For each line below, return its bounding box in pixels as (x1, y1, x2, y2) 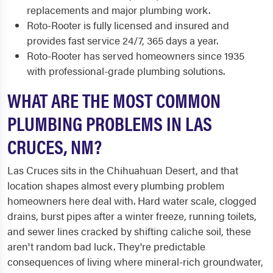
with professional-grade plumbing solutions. (27, 63, 225, 78)
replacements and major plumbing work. (27, 2, 210, 17)
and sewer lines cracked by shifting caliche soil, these (7, 224, 251, 238)
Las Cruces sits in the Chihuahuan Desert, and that (7, 163, 238, 177)
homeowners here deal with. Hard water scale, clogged (7, 193, 257, 208)
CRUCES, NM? (7, 132, 102, 160)
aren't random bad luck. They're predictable (7, 239, 205, 253)
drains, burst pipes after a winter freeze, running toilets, (7, 208, 257, 223)
